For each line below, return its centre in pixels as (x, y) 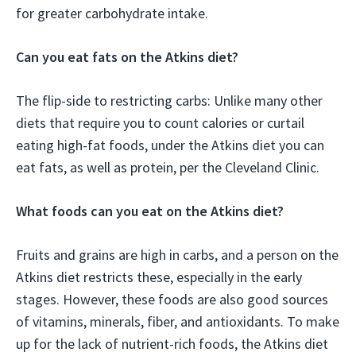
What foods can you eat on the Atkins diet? (150, 211)
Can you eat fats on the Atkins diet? (127, 57)
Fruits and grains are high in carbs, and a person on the (177, 255)
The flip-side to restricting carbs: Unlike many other (169, 101)
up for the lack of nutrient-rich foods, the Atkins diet (172, 344)
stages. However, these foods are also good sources (172, 300)
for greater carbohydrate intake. (112, 14)
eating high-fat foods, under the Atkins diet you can (170, 145)
